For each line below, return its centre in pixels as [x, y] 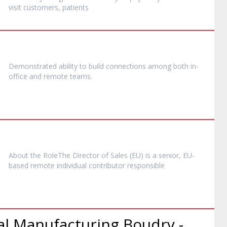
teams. [80, 76]
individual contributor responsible [110, 165]
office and [26, 76]
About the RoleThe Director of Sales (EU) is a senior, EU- [102, 155]
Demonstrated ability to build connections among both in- [104, 66]
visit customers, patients [49, 7]
